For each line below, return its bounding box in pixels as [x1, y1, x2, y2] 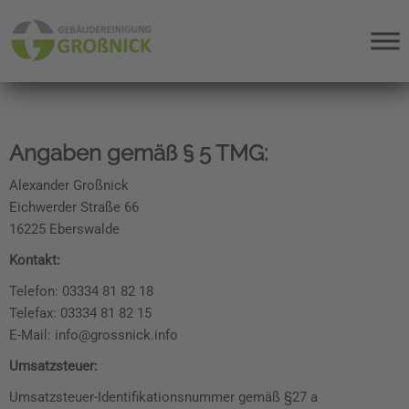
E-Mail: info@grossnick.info [9, 327, 178, 343]
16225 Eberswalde [9, 221, 120, 237]
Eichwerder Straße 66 [9, 199, 139, 215]
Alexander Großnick [9, 177, 129, 194]
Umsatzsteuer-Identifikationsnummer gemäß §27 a [9, 389, 318, 405]
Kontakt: [9, 252, 60, 268]
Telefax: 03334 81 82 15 [9, 305, 152, 321]
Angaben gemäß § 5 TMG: [9, 140, 268, 166]
